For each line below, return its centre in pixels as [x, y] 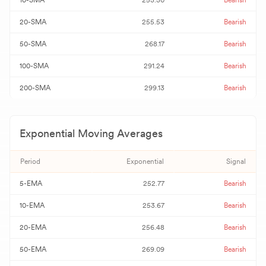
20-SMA [33, 22]
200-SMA [35, 88]
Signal [236, 161]
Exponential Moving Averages [91, 133]
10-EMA [32, 205]
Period [30, 161]
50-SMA [33, 44]
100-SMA [34, 66]
